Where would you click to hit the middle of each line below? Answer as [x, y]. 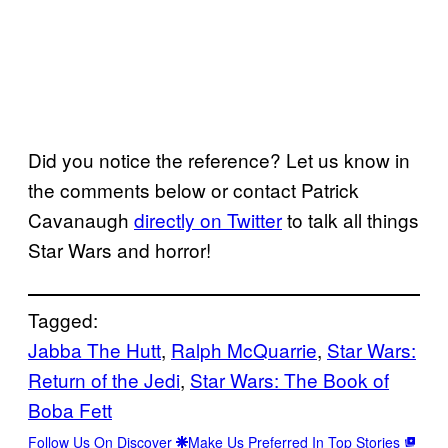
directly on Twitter [208, 220]
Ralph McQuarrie [244, 350]
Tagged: [63, 320]
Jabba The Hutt [94, 350]
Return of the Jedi [104, 380]
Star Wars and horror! [122, 250]
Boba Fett [70, 410]
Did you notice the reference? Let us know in [219, 160]
